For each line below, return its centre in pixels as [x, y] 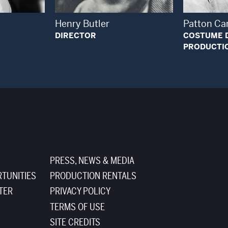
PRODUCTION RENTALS [93, 176]
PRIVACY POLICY [80, 192]
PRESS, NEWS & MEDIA [92, 161]
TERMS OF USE [77, 207]
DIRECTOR [75, 36]
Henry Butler [82, 23]
